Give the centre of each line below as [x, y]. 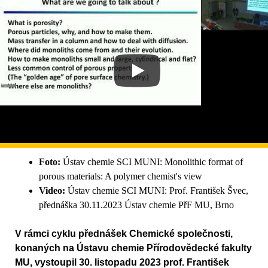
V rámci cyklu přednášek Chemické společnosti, [124, 234]
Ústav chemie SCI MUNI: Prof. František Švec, [157, 191]
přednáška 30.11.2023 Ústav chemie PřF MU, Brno [136, 205]
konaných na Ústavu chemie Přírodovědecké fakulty [133, 248]
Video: [52, 191]
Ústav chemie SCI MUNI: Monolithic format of [152, 162]
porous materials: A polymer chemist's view [121, 176]
